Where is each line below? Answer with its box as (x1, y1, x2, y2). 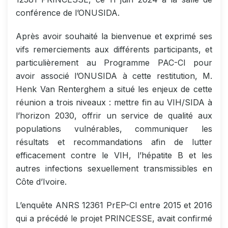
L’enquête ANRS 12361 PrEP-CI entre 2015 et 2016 (16, 199, 212, 210)
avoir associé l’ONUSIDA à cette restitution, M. (16, 70, 212, 81)
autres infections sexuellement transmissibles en (16, 163, 212, 174)
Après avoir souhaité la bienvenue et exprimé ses (16, 31, 212, 41)
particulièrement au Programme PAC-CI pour (16, 57, 212, 68)
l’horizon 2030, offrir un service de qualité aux (16, 110, 212, 121)
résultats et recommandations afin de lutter (16, 136, 212, 147)
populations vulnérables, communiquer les (16, 123, 212, 134)
